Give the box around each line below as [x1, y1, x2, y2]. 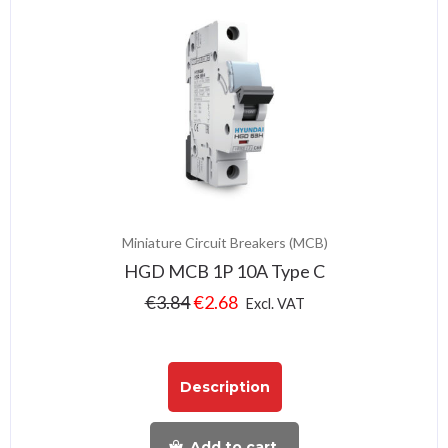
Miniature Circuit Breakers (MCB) [121, 233, 328, 251]
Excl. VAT [245, 294, 305, 312]
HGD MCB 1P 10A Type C [124, 259, 325, 282]
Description [179, 378, 270, 397]
